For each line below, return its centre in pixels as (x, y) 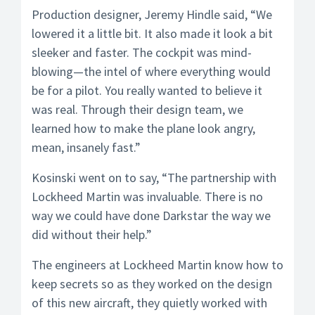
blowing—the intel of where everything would (151, 71)
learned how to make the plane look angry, (143, 128)
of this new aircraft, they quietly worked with (149, 303)
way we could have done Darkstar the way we (151, 216)
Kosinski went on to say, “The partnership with (154, 178)
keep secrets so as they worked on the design (152, 284)
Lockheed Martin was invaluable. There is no (147, 197)
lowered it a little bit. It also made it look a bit (152, 33)
